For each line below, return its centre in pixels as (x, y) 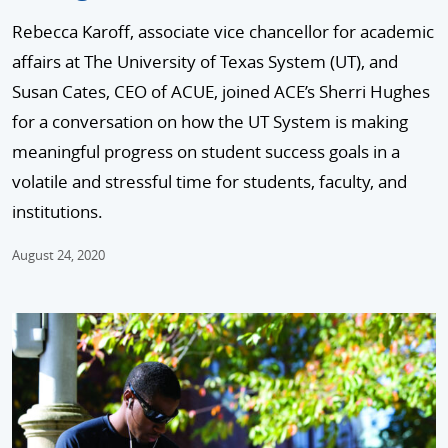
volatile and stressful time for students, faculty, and (209, 182)
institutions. (57, 212)
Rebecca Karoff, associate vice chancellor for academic (223, 32)
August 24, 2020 (58, 255)
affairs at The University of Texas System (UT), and (205, 62)
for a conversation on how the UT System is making (210, 122)
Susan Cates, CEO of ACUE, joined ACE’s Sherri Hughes (221, 92)
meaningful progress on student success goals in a (206, 152)
